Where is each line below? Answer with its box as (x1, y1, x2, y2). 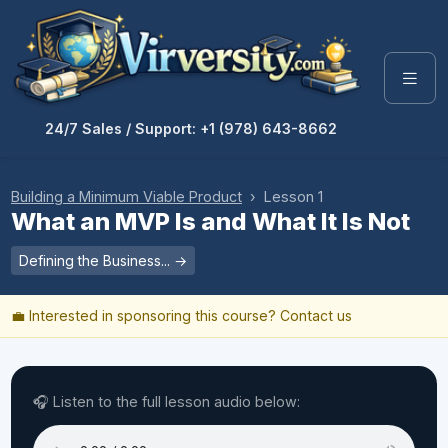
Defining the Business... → (19, 251, 187, 269)
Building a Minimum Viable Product (11, 187, 242, 205)
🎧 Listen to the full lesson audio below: (33, 392, 300, 410)
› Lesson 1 (242, 187, 323, 205)
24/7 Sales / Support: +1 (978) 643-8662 (45, 119, 337, 137)
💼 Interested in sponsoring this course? (11, 306, 280, 324)
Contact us (280, 306, 352, 324)
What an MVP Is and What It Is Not (11, 206, 410, 236)
